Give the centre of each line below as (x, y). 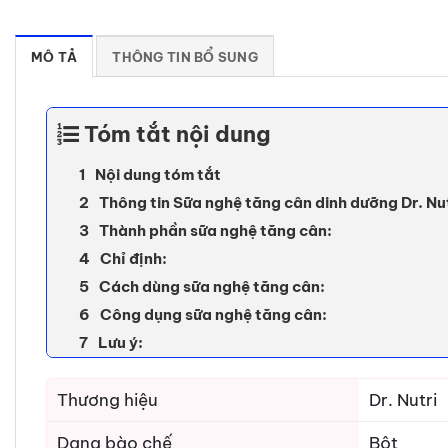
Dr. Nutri (403, 399)
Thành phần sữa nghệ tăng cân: (215, 230)
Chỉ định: (133, 258)
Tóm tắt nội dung (177, 133)
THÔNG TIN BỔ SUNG (185, 56)
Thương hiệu (107, 399)
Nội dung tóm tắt (158, 174)
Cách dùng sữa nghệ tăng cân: (212, 286)
